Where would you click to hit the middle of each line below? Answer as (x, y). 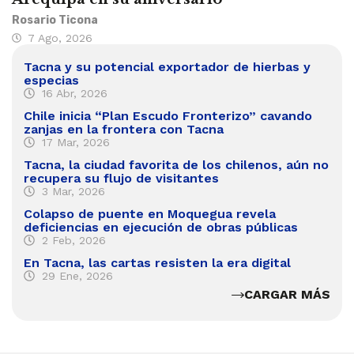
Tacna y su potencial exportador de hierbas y (167, 67)
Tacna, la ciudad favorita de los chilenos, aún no (176, 165)
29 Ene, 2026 (77, 276)
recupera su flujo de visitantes (121, 179)
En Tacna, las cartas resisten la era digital (157, 263)
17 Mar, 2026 (75, 143)
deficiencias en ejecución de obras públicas (161, 228)
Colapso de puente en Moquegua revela (150, 214)
